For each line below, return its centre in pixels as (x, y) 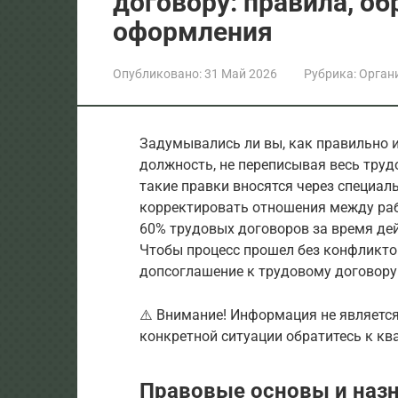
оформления (193, 31)
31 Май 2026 (241, 73)
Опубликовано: (157, 73)
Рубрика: (330, 73)
